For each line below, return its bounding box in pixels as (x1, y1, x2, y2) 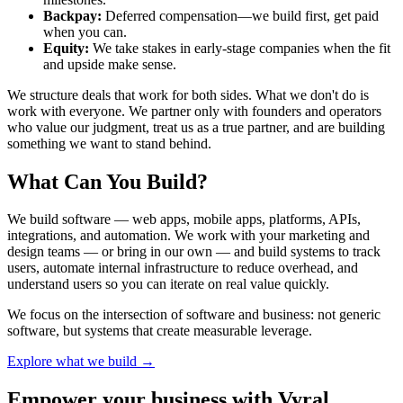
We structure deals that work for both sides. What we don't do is (7, 86, 369, 103)
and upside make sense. (43, 56, 176, 72)
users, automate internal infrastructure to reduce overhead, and (7, 260, 358, 276)
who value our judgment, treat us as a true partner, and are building (7, 119, 385, 135)
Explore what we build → (7, 354, 155, 370)
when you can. (43, 23, 127, 40)
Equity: (43, 40, 89, 56)
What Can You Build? (7, 169, 208, 193)
